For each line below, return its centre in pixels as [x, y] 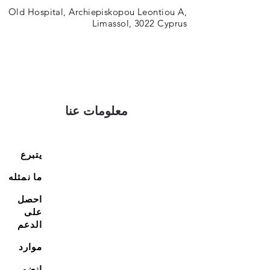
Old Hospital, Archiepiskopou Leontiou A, [98, 12]
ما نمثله [25, 177]
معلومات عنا [96, 111]
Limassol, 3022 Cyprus [139, 23]
